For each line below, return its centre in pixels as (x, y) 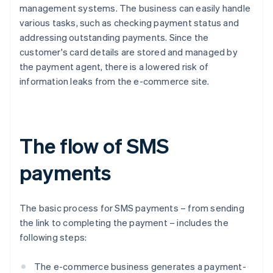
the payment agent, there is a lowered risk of (114, 67)
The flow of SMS (94, 146)
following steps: (53, 237)
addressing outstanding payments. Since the (114, 37)
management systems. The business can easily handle (135, 8)
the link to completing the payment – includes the (124, 223)
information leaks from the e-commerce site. (115, 81)
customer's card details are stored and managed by (129, 52)
